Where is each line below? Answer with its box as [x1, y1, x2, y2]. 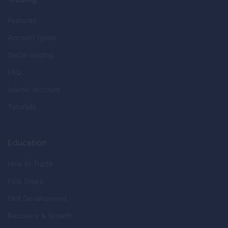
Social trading [8, 50, 53, 59]
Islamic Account [8, 84, 60, 94]
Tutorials [8, 102, 36, 111]
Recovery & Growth [8, 211, 72, 220]
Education [8, 137, 46, 148]
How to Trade [8, 159, 52, 168]
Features [8, 15, 36, 24]
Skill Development [8, 193, 67, 203]
